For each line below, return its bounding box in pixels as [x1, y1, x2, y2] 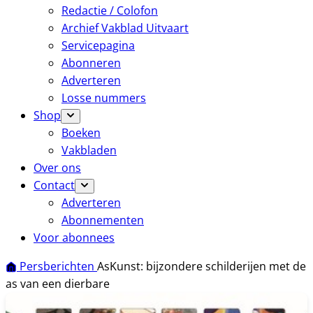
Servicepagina [61, 38, 135, 53]
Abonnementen [61, 212, 144, 228]
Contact [34, 177, 75, 193]
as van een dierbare [6, 276, 110, 291]
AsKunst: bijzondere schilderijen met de [97, 259, 306, 274]
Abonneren [61, 55, 121, 71]
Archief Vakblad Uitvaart [61, 20, 189, 36]
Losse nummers [61, 90, 146, 105]
